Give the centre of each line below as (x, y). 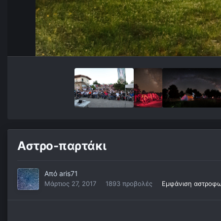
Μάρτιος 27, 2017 (70, 184)
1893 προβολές (129, 184)
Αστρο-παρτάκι (62, 146)
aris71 (69, 174)
